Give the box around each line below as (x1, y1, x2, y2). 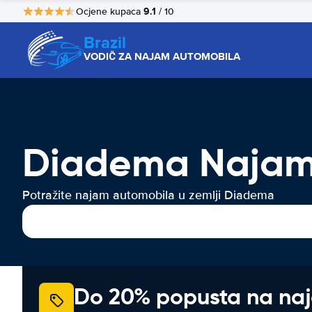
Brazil (84, 30, 126, 54)
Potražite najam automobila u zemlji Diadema (22, 187, 274, 203)
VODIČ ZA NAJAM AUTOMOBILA (84, 49, 240, 64)
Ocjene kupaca (76, 5, 143, 17)
